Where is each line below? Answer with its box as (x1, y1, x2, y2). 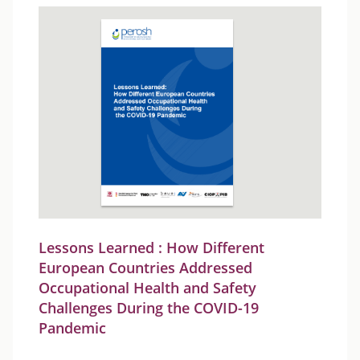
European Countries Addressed (39, 258, 252, 277)
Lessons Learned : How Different (39, 238, 264, 257)
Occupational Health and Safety (39, 278, 256, 297)
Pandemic (39, 318, 106, 337)
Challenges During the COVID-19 (39, 298, 259, 317)
